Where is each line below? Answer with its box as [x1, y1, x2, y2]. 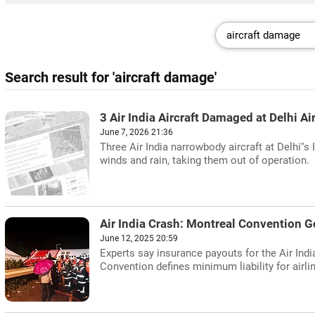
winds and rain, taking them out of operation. [100, 154, 309, 167]
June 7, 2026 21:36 [100, 127, 173, 137]
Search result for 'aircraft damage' [5, 70, 217, 86]
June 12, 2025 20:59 [100, 233, 178, 243]
